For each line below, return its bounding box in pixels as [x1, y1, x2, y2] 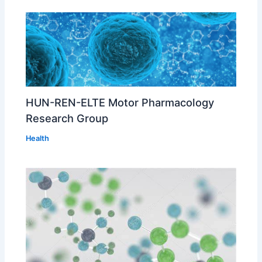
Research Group [26, 112, 109, 125]
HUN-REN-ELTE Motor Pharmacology [26, 96, 215, 109]
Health [26, 134, 50, 143]
